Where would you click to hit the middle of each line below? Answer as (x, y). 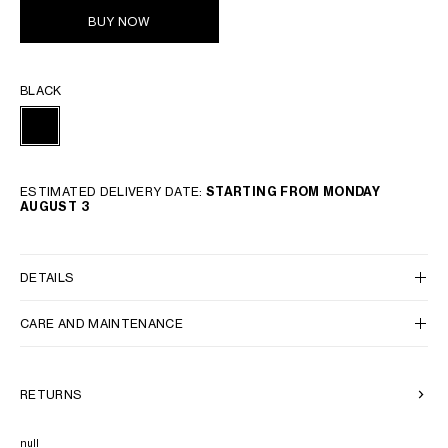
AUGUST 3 (54, 206)
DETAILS (47, 277)
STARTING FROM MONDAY (293, 191)
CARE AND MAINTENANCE (102, 323)
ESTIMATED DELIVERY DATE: (113, 191)
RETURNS (51, 394)
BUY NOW (119, 21)
